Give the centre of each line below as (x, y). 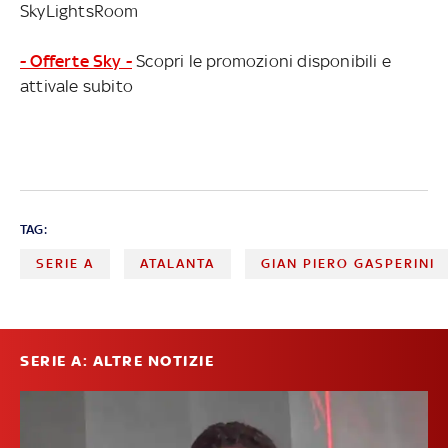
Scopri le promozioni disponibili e (261, 60)
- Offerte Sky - (76, 60)
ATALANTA (178, 263)
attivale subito (76, 85)
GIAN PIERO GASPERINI (348, 263)
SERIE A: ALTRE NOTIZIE (117, 360)
